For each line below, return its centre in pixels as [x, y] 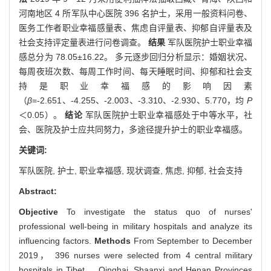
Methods [112, 240]
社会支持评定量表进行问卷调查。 [82, 42]
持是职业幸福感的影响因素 [135, 86]
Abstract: [38, 191]
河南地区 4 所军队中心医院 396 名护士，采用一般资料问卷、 [135, 13]
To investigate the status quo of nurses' [155, 211]
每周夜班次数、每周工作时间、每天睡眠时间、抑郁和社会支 [135, 71]
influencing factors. [57, 240]
